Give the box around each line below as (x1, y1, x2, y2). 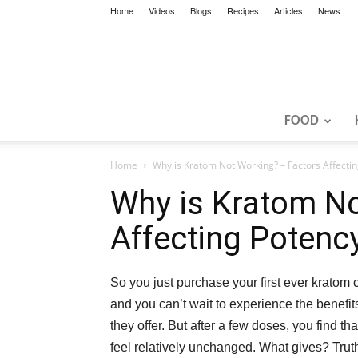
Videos (149, 4, 175, 17)
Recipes (227, 4, 259, 17)
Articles (274, 4, 303, 17)
